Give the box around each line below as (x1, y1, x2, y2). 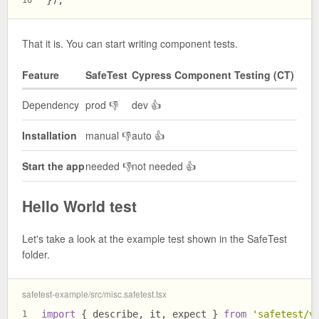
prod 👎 (85, 98, 118, 113)
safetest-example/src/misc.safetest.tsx (22, 287, 167, 300)
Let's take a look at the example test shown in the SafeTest (22, 231, 287, 246)
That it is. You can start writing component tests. (22, 36, 238, 51)
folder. (22, 247, 50, 262)
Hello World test (22, 195, 137, 217)
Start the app (22, 159, 85, 174)
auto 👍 (132, 128, 164, 143)
